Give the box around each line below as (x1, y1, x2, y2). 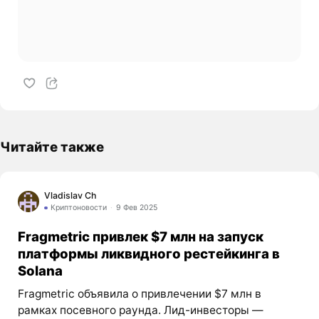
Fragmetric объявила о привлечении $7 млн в (17, 286, 261, 300)
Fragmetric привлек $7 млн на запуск (17, 228, 263, 244)
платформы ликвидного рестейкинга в (17, 245, 280, 261)
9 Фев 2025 (116, 203, 158, 213)
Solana (17, 262, 63, 278)
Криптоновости (50, 203, 107, 213)
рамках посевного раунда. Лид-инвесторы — (17, 303, 263, 317)
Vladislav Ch (43, 190, 96, 202)
